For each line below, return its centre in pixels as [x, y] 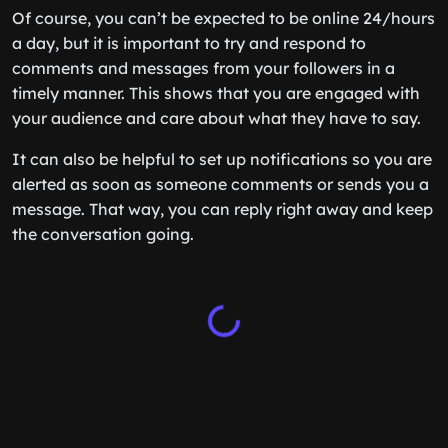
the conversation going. [103, 234]
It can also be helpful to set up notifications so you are [222, 159]
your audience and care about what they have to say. [216, 118]
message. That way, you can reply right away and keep [222, 209]
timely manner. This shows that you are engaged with [216, 93]
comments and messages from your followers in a [203, 68]
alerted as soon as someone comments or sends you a [220, 184]
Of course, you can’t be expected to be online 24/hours [223, 18]
